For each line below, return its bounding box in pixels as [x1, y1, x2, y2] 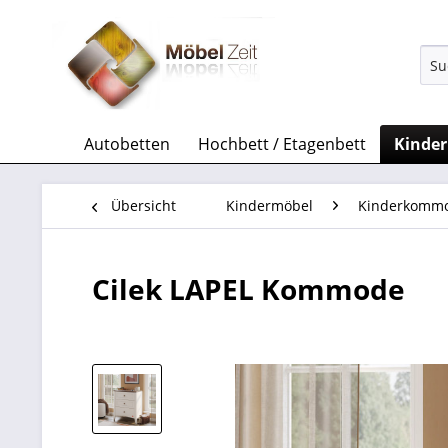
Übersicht [111, 196, 176, 215]
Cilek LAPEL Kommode [92, 270, 405, 308]
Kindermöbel [226, 196, 313, 215]
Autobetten [84, 133, 170, 155]
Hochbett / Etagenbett [198, 133, 366, 155]
